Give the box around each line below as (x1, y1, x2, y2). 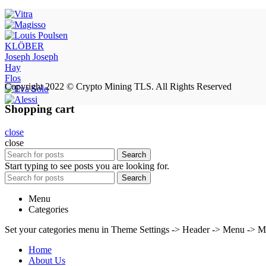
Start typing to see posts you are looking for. (5, 160, 169, 171)
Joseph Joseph (5, 51, 58, 62)
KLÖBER (5, 40, 44, 51)
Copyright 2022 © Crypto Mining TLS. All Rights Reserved (5, 81, 232, 91)
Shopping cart (5, 103, 74, 116)
